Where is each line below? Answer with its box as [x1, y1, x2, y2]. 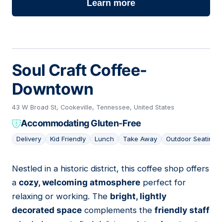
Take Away [123, 135, 157, 143]
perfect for [140, 177, 186, 188]
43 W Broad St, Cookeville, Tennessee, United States [12, 104, 174, 111]
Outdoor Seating [166, 135, 217, 143]
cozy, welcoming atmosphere [19, 177, 140, 188]
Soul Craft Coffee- [12, 60, 147, 80]
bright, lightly [110, 191, 166, 202]
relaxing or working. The [12, 191, 110, 202]
